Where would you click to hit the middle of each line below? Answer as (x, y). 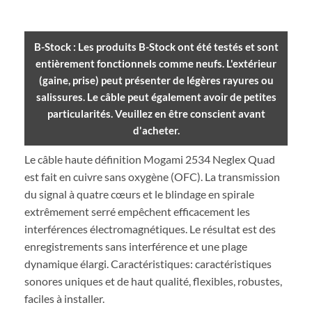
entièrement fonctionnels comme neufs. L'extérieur (156, 63)
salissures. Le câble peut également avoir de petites (156, 96)
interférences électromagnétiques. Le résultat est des (150, 229)
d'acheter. (156, 130)
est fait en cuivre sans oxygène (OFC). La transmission (152, 177)
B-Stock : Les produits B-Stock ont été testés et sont (156, 46)
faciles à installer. (64, 299)
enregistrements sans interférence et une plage (136, 247)
